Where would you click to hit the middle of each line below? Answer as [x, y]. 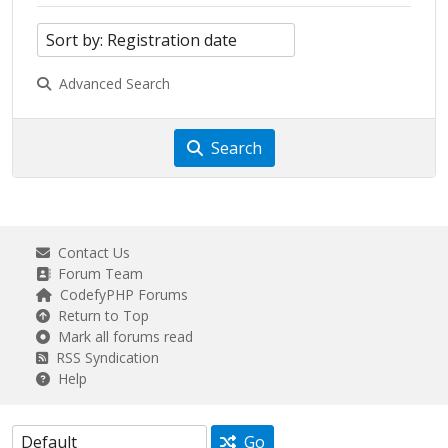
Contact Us [90, 252]
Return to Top [99, 315]
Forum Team [96, 273]
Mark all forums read [121, 336]
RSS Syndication [103, 357]
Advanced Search [110, 83]
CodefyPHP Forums [120, 294]
